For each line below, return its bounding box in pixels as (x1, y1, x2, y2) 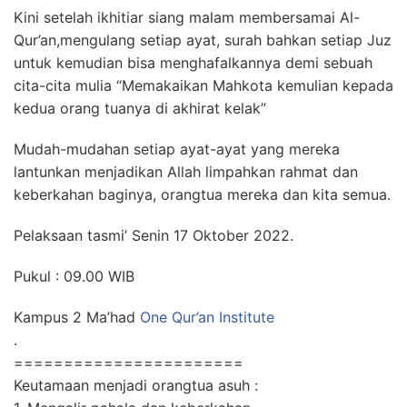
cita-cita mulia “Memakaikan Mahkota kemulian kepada (14, 76, 393, 94)
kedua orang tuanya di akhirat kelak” (14, 99, 266, 117)
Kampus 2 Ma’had (14, 308, 140, 326)
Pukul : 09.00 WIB (14, 267, 134, 285)
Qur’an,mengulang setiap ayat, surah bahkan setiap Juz (14, 31, 392, 49)
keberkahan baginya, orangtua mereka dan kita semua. (14, 185, 391, 203)
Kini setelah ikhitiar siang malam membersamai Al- (14, 8, 360, 26)
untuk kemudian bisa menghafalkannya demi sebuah (14, 54, 372, 72)
